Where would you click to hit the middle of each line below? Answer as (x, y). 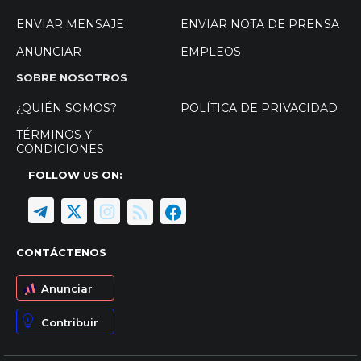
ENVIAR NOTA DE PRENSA (259, 25)
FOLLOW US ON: (75, 175)
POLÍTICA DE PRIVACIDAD (259, 108)
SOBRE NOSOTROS (72, 78)
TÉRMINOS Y (54, 135)
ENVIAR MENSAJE (70, 25)
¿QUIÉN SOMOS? (66, 108)
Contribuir (70, 322)
